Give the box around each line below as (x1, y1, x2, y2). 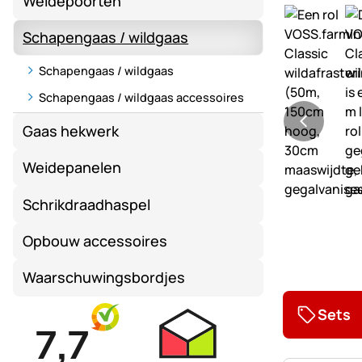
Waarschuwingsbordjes (23, 267, 186, 288)
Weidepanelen (23, 158, 122, 178)
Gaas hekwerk (23, 120, 120, 141)
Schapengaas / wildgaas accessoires (39, 90, 244, 106)
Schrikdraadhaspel (23, 194, 151, 214)
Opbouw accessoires (23, 230, 168, 250)
